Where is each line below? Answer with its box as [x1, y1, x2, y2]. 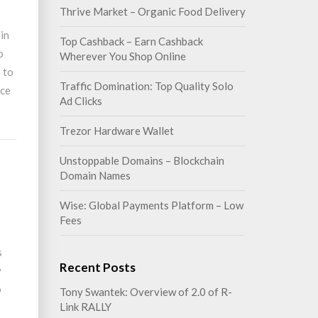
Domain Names [59, 169, 131, 182]
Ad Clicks [59, 94, 102, 107]
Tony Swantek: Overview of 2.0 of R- [59, 285, 232, 298]
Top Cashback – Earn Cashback [59, 35, 203, 48]
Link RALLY [59, 300, 111, 313]
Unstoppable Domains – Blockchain [59, 154, 224, 167]
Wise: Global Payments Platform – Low [59, 199, 243, 212]
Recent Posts [59, 260, 136, 275]
